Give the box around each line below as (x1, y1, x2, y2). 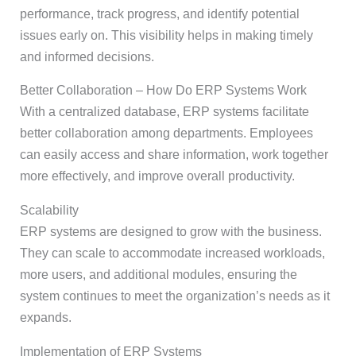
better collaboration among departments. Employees (19, 126, 313, 141)
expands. (19, 311, 72, 325)
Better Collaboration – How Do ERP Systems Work (19, 83, 307, 98)
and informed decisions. (19, 49, 154, 64)
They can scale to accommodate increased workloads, (19, 246, 325, 261)
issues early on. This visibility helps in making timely (19, 28, 313, 42)
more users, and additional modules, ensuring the (19, 268, 297, 282)
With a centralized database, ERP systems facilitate (19, 105, 309, 119)
